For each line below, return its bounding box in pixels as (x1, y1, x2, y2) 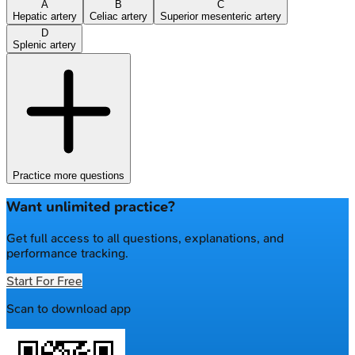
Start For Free (6, 273, 82, 289)
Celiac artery (90, 10, 147, 22)
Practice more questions (13, 169, 124, 181)
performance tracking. (6, 246, 128, 261)
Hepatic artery (13, 10, 77, 22)
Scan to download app (6, 301, 131, 317)
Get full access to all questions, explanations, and (6, 231, 284, 246)
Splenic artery (13, 38, 76, 51)
